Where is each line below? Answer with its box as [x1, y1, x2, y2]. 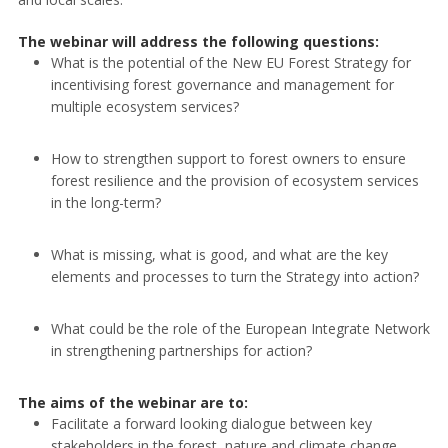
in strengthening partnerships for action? [50, 341, 312, 361]
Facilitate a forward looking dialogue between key [50, 414, 372, 434]
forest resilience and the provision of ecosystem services [50, 171, 419, 191]
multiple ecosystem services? [50, 97, 239, 117]
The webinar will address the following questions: [17, 32, 379, 52]
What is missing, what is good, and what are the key [50, 245, 388, 265]
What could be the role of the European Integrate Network [50, 319, 430, 339]
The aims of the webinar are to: [17, 393, 248, 413]
